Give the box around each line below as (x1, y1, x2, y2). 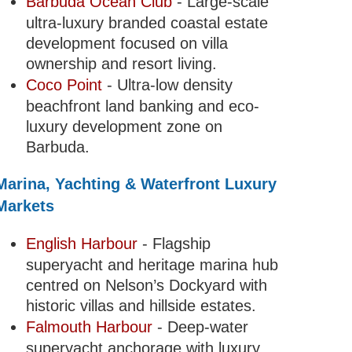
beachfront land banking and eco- (25, 97, 259, 115)
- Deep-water (152, 318, 248, 336)
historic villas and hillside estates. (25, 297, 256, 315)
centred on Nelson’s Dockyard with (25, 277, 267, 295)
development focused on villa (25, 35, 228, 53)
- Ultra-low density (101, 76, 233, 94)
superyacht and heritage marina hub (25, 256, 278, 274)
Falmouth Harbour (25, 318, 152, 336)
